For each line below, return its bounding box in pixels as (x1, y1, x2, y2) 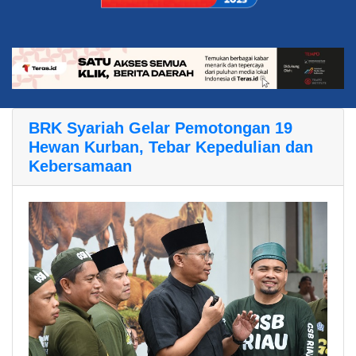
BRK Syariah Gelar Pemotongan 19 (29, 119, 292, 137)
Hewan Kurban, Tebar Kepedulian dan (29, 138, 313, 157)
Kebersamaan (29, 157, 132, 176)
